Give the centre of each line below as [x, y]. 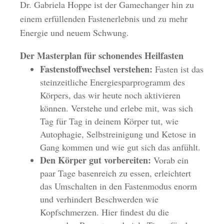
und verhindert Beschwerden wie [99, 199]
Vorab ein [170, 160]
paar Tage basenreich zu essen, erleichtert [116, 173]
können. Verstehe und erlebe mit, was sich [117, 108]
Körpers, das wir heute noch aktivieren [110, 95]
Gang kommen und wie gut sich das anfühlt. [120, 147]
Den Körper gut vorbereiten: [96, 160]
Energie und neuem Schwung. [75, 33]
